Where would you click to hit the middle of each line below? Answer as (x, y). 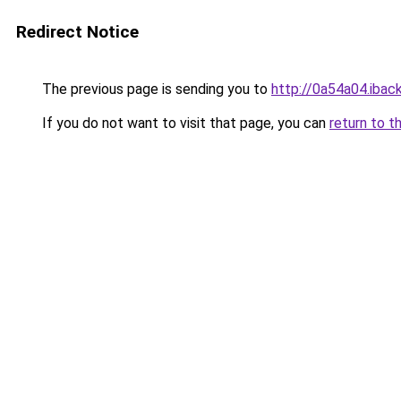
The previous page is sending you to (155, 89)
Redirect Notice (77, 32)
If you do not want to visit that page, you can (184, 123)
